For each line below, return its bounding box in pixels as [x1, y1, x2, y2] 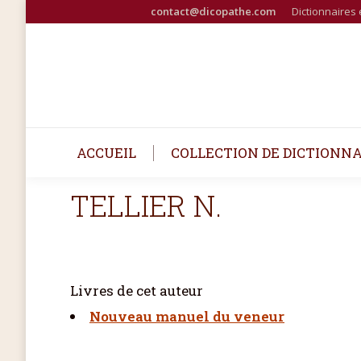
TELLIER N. [70, 186, 222, 225]
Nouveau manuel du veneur [89, 307, 284, 326]
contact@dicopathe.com [151, 4, 276, 19]
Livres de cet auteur [70, 281, 203, 300]
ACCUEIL [76, 143, 136, 162]
